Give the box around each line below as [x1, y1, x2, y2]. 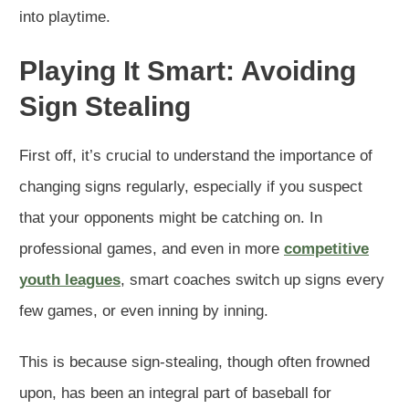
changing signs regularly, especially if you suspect [19, 177, 362, 195]
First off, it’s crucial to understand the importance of [19, 146, 372, 164]
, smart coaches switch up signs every [121, 270, 384, 288]
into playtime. [19, 7, 110, 26]
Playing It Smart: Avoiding [19, 55, 356, 86]
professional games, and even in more [19, 239, 284, 257]
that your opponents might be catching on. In [19, 208, 322, 226]
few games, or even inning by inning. [19, 301, 273, 320]
